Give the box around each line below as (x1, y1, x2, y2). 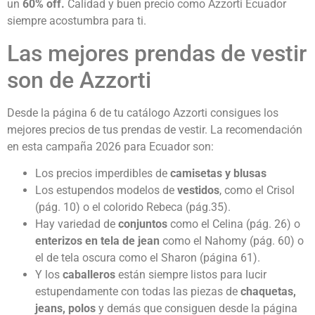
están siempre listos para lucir (115, 268, 266, 282)
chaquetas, (240, 285, 296, 299)
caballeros (63, 268, 115, 282)
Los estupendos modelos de (35, 184, 177, 198)
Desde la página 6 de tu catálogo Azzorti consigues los (7, 105, 278, 120)
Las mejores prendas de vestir (7, 39, 307, 67)
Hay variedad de (35, 217, 118, 231)
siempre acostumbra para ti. (7, 14, 146, 28)
